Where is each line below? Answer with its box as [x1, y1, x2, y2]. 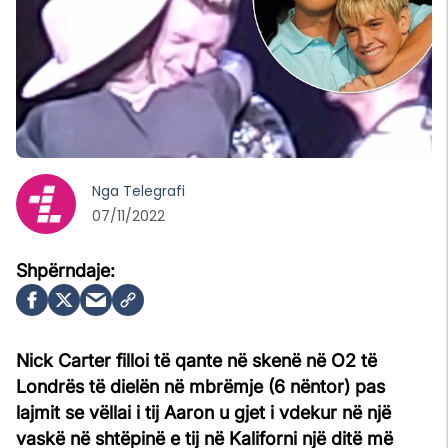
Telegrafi [123, 180, 185, 201]
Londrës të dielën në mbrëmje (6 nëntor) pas [16, 375, 385, 397]
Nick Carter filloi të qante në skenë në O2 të [16, 349, 377, 371]
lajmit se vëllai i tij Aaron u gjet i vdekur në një [16, 401, 391, 423]
